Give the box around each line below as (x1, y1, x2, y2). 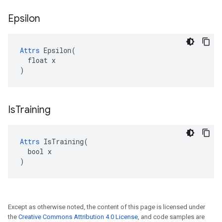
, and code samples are (138, 213, 205, 221)
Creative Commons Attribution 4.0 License (18, 213, 138, 221)
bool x (20, 147, 52, 156)
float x (20, 55, 55, 65)
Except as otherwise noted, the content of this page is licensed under (8, 203, 205, 211)
